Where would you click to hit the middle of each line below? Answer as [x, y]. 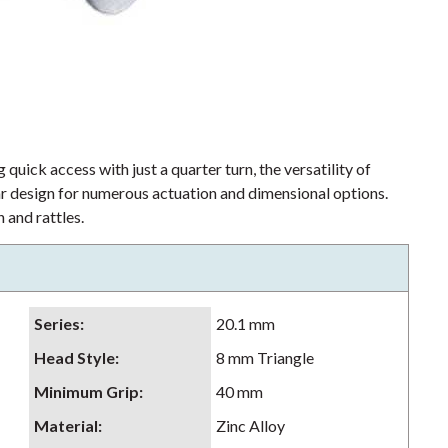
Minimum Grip [86, 391]
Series [57, 323]
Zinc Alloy [250, 425]
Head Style [74, 357]
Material [66, 425]
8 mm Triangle [265, 357]
